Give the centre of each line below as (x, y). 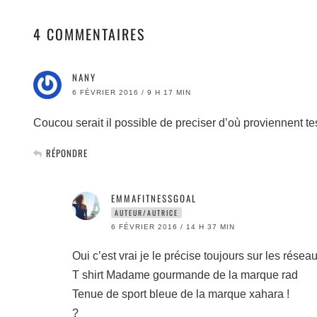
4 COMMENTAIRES (89, 34)
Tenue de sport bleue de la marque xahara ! (181, 294)
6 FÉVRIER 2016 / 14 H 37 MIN (173, 227)
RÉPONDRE (67, 153)
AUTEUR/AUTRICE (146, 213)
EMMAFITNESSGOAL (154, 198)
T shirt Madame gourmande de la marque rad (185, 275)
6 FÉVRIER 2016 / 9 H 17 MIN (132, 92)
